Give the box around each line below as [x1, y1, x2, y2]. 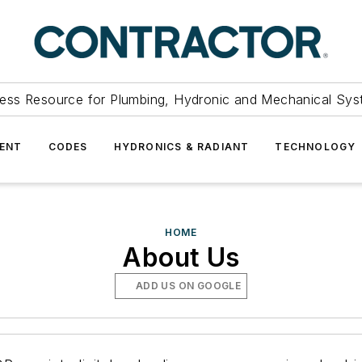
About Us [122, 242, 240, 273]
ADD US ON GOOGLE [135, 280, 242, 293]
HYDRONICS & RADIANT [113, 141, 250, 153]
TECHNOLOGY [275, 141, 356, 153]
